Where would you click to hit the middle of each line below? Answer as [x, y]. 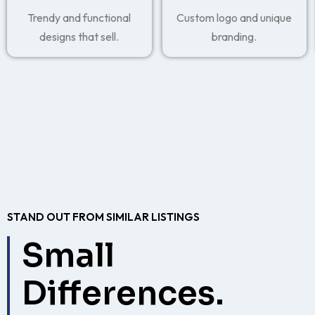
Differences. [123, 293]
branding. [234, 37]
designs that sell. [79, 37]
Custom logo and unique [234, 18]
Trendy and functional [79, 18]
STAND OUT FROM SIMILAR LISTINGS [103, 217]
